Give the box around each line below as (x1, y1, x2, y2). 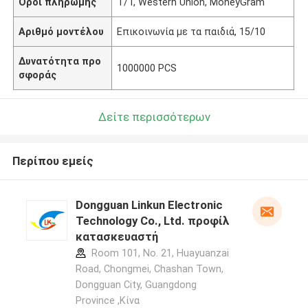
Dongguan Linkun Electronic (75, 198, 223, 212)
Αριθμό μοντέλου (19, 25, 104, 37)
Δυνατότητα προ (19, 55, 102, 67)
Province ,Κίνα (75, 295, 140, 307)
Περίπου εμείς (12, 154, 93, 168)
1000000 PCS (117, 62, 177, 74)
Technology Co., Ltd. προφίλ (75, 214, 230, 228)
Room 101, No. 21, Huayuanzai (88, 247, 229, 259)
